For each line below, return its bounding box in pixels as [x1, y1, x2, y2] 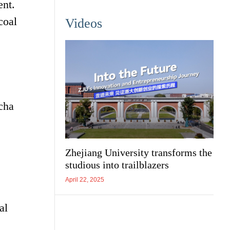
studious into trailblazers [65, 159, 169, 171]
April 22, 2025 [65, 176, 104, 184]
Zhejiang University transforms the [65, 147, 212, 159]
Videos [65, 15, 102, 31]
